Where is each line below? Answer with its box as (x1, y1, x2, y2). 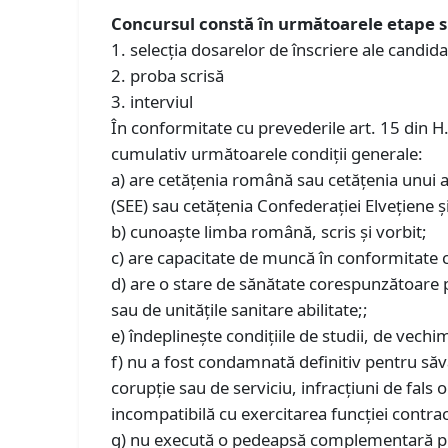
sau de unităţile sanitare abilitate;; (111, 297, 369, 321)
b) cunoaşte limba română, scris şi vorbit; (111, 219, 428, 243)
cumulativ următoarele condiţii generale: (111, 141, 424, 165)
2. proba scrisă (111, 63, 225, 87)
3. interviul (111, 89, 194, 113)
